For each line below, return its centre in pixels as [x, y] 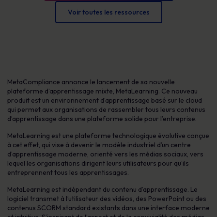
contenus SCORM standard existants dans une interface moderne [108, 208]
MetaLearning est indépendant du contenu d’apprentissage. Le [102, 189]
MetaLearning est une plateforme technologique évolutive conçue [108, 136]
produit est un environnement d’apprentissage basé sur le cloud [105, 100]
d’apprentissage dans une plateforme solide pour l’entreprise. [102, 119]
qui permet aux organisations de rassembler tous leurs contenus [106, 109]
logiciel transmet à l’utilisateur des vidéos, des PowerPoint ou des [107, 199]
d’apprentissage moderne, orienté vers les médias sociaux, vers [105, 154]
